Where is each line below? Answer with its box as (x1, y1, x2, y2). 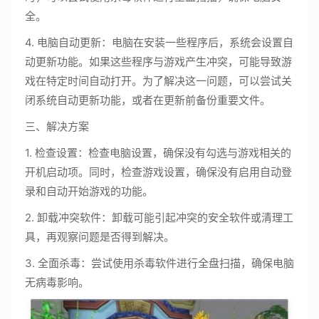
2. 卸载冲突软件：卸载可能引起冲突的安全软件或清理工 (25, 211, 293, 224)
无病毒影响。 (25, 276, 89, 289)
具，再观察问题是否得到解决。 (25, 230, 174, 244)
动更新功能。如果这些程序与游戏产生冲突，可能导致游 (25, 55, 292, 68)
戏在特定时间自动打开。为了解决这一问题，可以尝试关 (25, 74, 292, 88)
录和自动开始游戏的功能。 (25, 184, 153, 198)
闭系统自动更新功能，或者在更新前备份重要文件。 (25, 93, 271, 107)
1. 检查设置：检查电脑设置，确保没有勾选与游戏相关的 (25, 146, 291, 159)
